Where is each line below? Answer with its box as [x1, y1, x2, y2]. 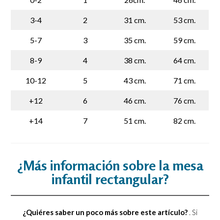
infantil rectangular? [51, 170, 169, 188]
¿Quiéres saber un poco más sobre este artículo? [23, 208, 188, 217]
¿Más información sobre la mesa [17, 157, 203, 174]
